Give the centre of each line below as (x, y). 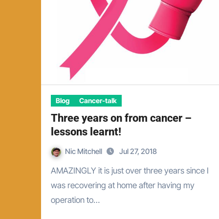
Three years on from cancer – (121, 118)
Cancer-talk (98, 100)
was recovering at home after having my (123, 185)
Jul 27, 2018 (138, 151)
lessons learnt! (86, 132)
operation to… (75, 200)
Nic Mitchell (84, 151)
